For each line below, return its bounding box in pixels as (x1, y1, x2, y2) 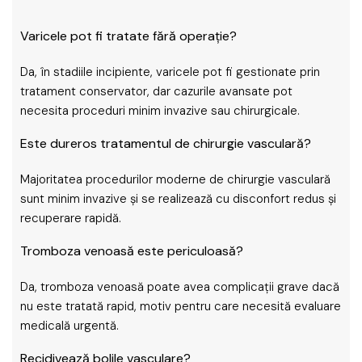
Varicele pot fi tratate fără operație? (20, 27, 237, 44)
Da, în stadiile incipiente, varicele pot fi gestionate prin (20, 64, 320, 80)
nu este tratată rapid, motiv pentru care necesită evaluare (20, 298, 341, 314)
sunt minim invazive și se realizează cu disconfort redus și (20, 191, 336, 207)
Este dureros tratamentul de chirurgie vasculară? (20, 135, 311, 152)
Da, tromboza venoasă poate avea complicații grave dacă (20, 279, 339, 295)
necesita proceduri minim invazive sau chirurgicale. (20, 103, 300, 119)
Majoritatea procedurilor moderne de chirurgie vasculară (20, 171, 330, 187)
